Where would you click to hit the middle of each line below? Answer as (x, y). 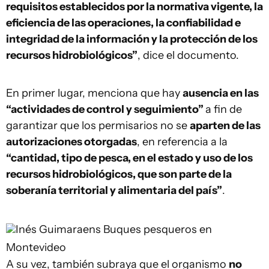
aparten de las (225, 125)
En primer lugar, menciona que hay (94, 93)
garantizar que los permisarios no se (98, 125)
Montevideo (36, 247)
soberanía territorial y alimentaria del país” (114, 190)
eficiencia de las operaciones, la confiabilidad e (123, 23)
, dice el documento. (188, 55)
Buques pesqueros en (158, 229)
